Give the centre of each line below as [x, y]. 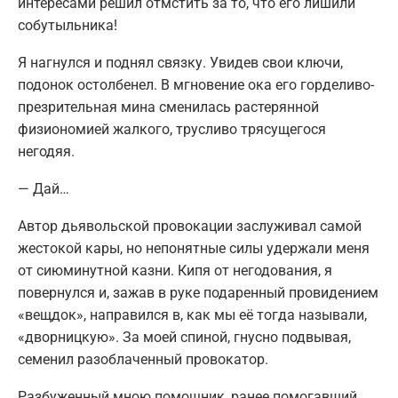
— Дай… [44, 189]
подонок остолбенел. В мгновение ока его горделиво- [196, 85]
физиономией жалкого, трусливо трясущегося [172, 130]
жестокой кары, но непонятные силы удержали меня [194, 249]
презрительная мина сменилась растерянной [168, 107]
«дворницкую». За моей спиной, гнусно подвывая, [184, 338]
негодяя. [46, 152]
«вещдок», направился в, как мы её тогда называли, [192, 315]
